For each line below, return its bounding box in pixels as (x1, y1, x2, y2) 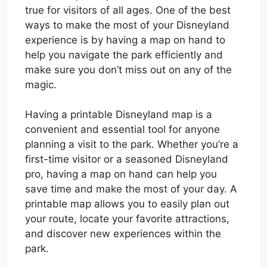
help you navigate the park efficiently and (25, 48, 223, 61)
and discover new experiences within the (25, 228, 221, 240)
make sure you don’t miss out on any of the (25, 63, 232, 76)
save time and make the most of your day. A (25, 183, 237, 195)
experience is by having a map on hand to (25, 33, 225, 46)
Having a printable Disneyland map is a (25, 108, 212, 120)
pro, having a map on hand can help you (25, 168, 217, 180)
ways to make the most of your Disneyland (25, 18, 229, 31)
